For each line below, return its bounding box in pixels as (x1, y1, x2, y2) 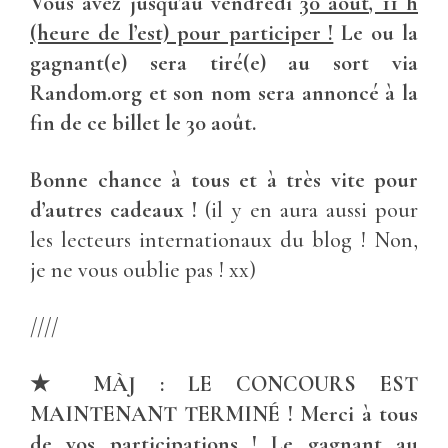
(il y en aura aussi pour (205, 196, 418, 223)
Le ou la (333, 19, 418, 46)
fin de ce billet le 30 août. (30, 109, 256, 136)
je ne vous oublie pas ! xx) (30, 256, 256, 283)
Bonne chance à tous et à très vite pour (30, 166, 418, 193)
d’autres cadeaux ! (30, 196, 206, 223)
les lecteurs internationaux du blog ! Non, (30, 226, 418, 253)
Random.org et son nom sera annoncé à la (30, 79, 418, 106)
